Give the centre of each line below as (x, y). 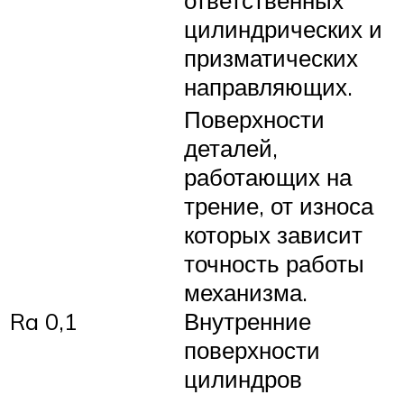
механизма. (246, 292)
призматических (271, 57)
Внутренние (248, 321)
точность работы (274, 263)
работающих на (268, 176)
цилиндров (243, 378)
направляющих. (268, 86)
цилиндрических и (283, 28)
